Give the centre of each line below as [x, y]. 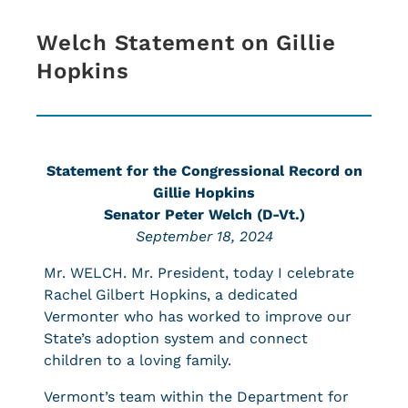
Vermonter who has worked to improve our [198, 316]
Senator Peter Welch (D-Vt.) [204, 214]
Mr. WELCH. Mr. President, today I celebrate [199, 273]
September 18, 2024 [204, 236]
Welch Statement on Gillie [186, 43]
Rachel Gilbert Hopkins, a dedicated [171, 295]
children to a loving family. [138, 360]
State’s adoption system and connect [176, 338]
